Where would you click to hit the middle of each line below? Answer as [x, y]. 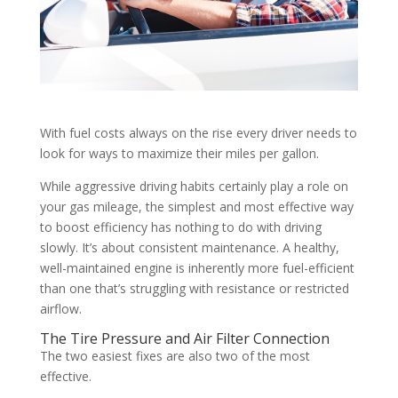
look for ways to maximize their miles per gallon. [179, 153]
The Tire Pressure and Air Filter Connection [184, 338]
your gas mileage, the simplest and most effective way [196, 206]
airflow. [60, 308]
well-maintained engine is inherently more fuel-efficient [197, 267]
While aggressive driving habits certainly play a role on [194, 186]
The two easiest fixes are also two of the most [175, 355]
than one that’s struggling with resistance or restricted [194, 288]
